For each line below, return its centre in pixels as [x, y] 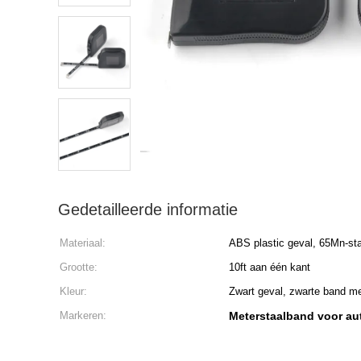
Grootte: [79, 267]
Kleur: [73, 291]
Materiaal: [83, 243]
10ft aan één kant [270, 267]
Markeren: [83, 315]
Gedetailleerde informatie [148, 210]
